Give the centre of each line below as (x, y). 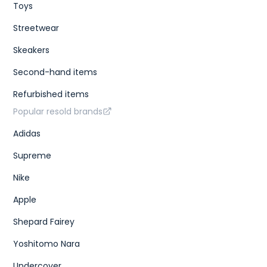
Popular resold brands (58, 111)
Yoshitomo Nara (47, 243)
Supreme (32, 155)
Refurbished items (51, 94)
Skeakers (32, 50)
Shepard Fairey (44, 221)
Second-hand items (55, 72)
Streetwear (36, 28)
